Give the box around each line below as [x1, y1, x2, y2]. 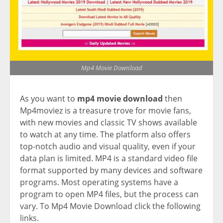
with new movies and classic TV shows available [20, 116, 197, 128]
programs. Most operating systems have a [20, 176, 178, 188]
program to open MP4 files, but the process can [20, 188, 199, 200]
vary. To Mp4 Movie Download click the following [20, 200, 201, 212]
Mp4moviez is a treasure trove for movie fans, [20, 105, 191, 116]
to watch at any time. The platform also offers [20, 128, 191, 140]
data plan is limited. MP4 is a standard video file [20, 152, 198, 164]
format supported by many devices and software [20, 164, 203, 176]
